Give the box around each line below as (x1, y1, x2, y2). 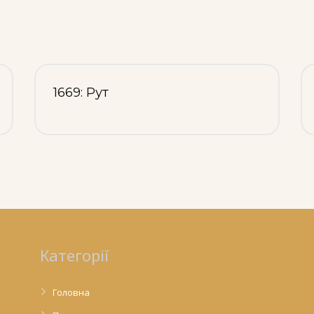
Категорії (39, 244, 109, 266)
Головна (52, 285, 90, 299)
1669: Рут (53, 84, 109, 100)
